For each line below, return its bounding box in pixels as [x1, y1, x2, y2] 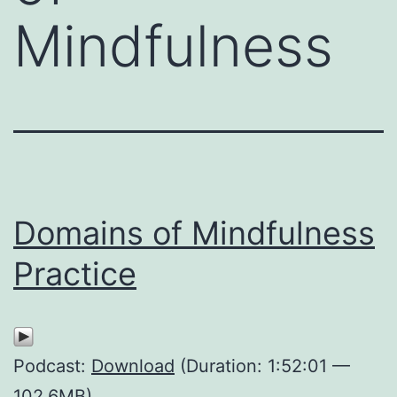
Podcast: [13, 354, 91, 377]
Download [91, 354, 175, 377]
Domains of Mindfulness [13, 213, 375, 253]
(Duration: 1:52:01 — [175, 354, 350, 377]
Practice [13, 253, 136, 293]
